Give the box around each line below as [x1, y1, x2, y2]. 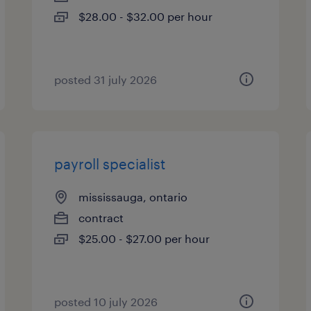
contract [78, 211, 124, 224]
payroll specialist [54, 155, 166, 172]
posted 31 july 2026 [54, 73, 158, 86]
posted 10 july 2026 [54, 295, 158, 308]
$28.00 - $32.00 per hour [78, 10, 213, 23]
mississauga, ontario [78, 190, 188, 203]
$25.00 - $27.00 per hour [78, 232, 210, 245]
